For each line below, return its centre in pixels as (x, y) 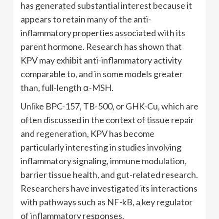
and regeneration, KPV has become (88, 133)
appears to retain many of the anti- (86, 19)
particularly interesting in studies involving (101, 147)
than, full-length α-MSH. (67, 87)
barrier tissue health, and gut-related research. (109, 174)
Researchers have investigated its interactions (109, 188)
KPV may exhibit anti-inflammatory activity (101, 60)
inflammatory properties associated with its (103, 33)
